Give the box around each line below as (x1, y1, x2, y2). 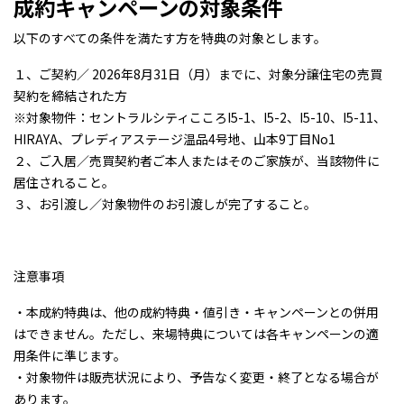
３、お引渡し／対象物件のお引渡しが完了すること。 (14, 194, 317, 213)
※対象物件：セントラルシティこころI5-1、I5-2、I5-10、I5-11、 (14, 107, 386, 126)
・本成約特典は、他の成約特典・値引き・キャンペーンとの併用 (14, 302, 379, 321)
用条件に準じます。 (14, 345, 126, 364)
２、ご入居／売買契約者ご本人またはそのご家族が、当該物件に (14, 151, 380, 170)
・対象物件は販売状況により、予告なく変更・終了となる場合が (14, 367, 379, 386)
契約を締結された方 (14, 86, 127, 105)
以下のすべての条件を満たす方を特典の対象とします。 (14, 28, 326, 47)
